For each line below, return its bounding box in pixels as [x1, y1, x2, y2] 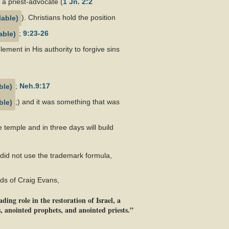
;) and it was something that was [15, 98, 120, 106]
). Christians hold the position [21, 13, 116, 22]
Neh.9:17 [19, 82, 50, 90]
